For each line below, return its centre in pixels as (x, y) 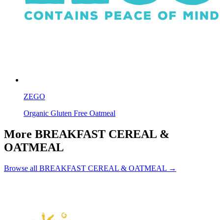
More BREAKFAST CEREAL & (87, 134)
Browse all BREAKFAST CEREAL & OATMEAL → (90, 168)
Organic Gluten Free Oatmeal (69, 113)
